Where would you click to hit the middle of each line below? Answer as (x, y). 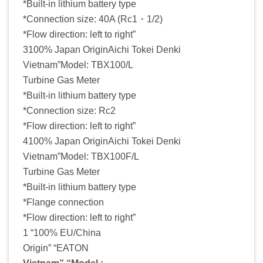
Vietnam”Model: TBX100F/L (81, 156)
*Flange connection (63, 202)
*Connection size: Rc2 (69, 110)
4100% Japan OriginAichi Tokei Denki (102, 141)
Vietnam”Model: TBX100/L (78, 65)
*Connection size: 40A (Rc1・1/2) (93, 19)
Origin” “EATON (56, 248)
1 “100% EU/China (62, 232)
